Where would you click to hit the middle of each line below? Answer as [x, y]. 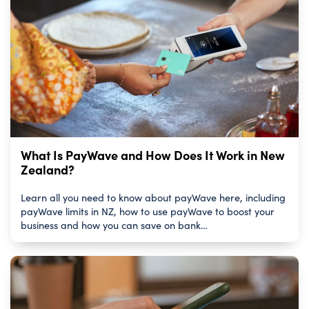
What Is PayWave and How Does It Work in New [153, 155]
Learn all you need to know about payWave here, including [153, 198]
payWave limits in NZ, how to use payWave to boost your [148, 211]
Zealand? [48, 170]
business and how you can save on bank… [114, 225]
